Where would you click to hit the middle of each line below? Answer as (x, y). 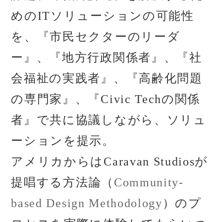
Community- (149, 182)
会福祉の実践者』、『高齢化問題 (107, 78)
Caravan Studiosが (156, 161)
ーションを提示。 (63, 140)
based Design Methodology (87, 203)
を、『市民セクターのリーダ (96, 36)
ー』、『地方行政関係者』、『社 (107, 57)
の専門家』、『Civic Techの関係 (106, 99)
